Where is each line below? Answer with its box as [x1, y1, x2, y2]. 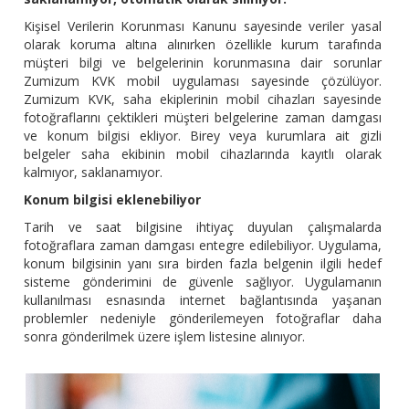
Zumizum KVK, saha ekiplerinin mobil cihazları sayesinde [24, 90, 382, 109]
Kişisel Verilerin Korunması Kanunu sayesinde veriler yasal [24, 17, 382, 36]
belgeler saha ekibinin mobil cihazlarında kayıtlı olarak [24, 145, 382, 163]
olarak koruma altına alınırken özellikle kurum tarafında [24, 36, 382, 54]
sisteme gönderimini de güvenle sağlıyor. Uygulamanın [24, 273, 382, 291]
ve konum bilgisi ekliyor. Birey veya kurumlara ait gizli [24, 127, 382, 145]
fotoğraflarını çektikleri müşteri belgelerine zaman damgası [24, 109, 382, 127]
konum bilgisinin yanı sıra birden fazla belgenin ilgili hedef [24, 255, 382, 273]
